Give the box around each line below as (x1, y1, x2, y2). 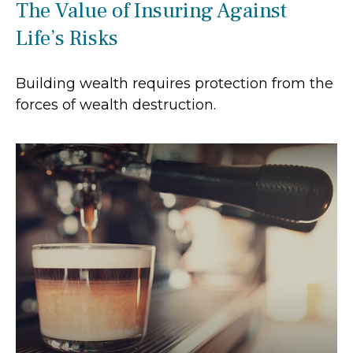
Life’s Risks (16, 24, 118, 52)
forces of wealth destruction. (16, 95, 216, 113)
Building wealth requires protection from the (16, 74, 333, 92)
